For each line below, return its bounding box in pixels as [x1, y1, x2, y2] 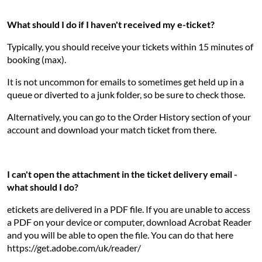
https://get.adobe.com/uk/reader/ [7, 242, 141, 253]
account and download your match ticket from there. [7, 124, 216, 135]
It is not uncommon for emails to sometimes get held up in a [7, 76, 244, 87]
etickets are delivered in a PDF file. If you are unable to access [7, 204, 250, 215]
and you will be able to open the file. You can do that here [7, 229, 233, 240]
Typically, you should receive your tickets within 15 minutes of [7, 41, 253, 52]
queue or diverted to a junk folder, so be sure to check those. [7, 89, 245, 100]
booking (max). [7, 54, 66, 65]
